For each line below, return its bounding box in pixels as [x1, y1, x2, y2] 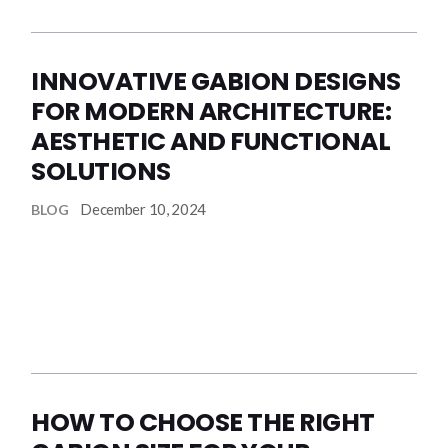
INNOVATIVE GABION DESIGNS [31, 64, 401, 99]
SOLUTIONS [31, 154, 171, 189]
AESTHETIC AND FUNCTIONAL [31, 124, 391, 159]
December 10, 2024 [80, 199, 207, 218]
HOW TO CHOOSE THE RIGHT [31, 405, 375, 440]
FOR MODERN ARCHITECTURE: [31, 94, 392, 129]
